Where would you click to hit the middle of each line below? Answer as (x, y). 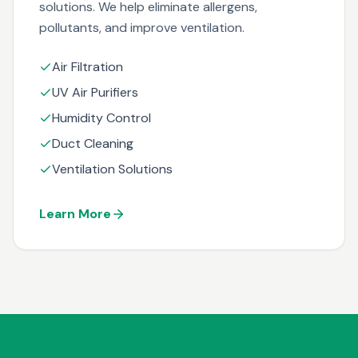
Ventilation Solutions (112, 169)
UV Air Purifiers (95, 92)
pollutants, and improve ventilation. (142, 28)
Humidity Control (101, 118)
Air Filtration (88, 67)
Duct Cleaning (93, 143)
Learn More (75, 214)
